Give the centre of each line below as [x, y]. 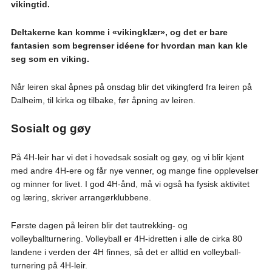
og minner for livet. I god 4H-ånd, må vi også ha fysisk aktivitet [130, 184]
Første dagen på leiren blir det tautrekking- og [99, 226]
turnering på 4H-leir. [49, 266]
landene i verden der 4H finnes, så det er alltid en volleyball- [126, 252]
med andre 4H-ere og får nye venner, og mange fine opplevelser [134, 171]
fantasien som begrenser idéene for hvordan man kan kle [129, 46]
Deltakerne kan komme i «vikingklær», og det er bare [119, 32]
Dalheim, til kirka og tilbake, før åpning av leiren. [103, 100]
